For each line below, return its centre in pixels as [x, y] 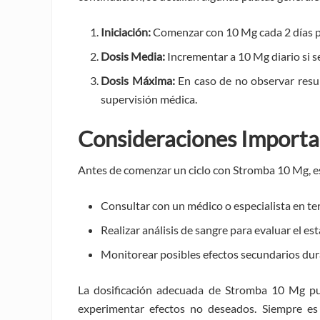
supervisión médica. [149, 99]
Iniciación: [126, 31]
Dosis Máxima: [138, 80]
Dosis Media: [133, 56]
